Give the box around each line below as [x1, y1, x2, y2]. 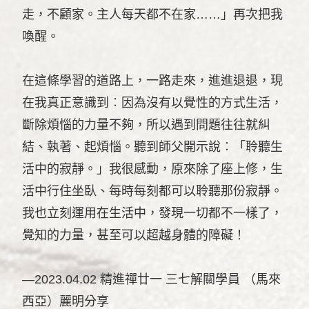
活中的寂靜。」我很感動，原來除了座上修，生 [21, 162, 283, 177]
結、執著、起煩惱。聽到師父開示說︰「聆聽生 [21, 140, 283, 154]
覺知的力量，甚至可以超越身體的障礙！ [21, 228, 246, 243]
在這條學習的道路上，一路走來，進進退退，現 [21, 74, 283, 88]
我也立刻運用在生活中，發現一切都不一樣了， [21, 206, 283, 221]
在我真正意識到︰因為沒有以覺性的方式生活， [21, 96, 283, 110]
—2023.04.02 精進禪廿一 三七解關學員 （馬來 [21, 272, 281, 287]
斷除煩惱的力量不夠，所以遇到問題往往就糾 [21, 118, 270, 132]
